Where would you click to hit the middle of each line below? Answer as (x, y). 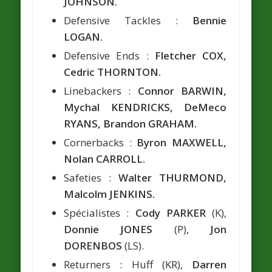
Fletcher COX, (190, 56)
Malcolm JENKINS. (110, 194)
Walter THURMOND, (172, 178)
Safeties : (91, 178)
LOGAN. (83, 37)
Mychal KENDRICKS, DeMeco (145, 107)
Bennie (209, 21)
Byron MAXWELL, (182, 143)
